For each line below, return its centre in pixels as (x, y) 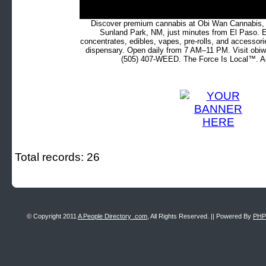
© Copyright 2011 (52, 216)
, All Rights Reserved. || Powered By (200, 216)
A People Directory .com (113, 216)
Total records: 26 (57, 157)
